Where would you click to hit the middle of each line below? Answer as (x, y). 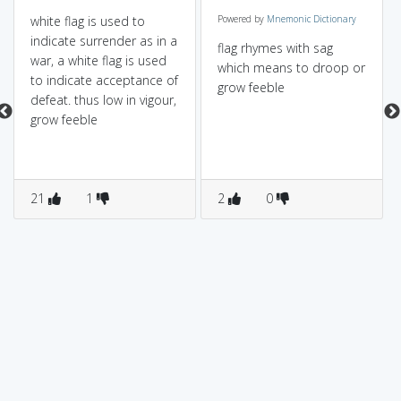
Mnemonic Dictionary (311, 19)
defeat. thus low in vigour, (103, 100)
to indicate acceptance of (104, 80)
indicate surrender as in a (103, 41)
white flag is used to (87, 21)
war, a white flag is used (98, 60)
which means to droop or (291, 68)
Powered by (242, 19)
